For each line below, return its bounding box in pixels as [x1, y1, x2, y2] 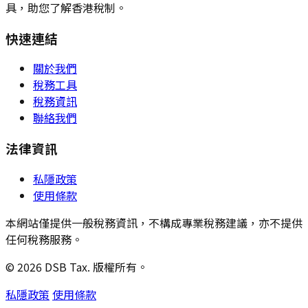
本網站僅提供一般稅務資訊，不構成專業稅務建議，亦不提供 [5, 214, 302, 231]
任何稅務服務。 [5, 230, 82, 247]
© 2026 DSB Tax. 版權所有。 [5, 258, 148, 275]
